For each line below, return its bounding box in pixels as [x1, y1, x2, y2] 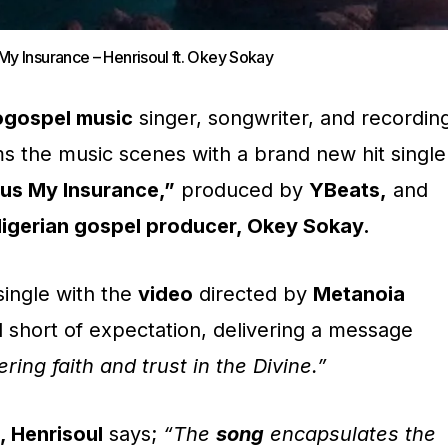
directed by [193, 282, 313, 306]
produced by [175, 178, 309, 202]
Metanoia [313, 282, 405, 306]
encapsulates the [264, 422, 436, 446]
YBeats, [309, 178, 387, 202]
